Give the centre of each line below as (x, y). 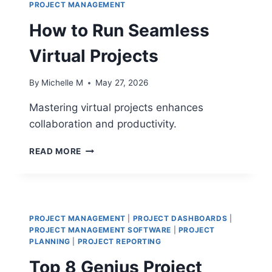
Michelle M (63, 83)
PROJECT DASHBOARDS (180, 219)
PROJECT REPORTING (119, 242)
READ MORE (56, 151)
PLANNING (50, 242)
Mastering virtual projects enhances (116, 108)
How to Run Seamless (119, 30)
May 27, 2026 (122, 83)
